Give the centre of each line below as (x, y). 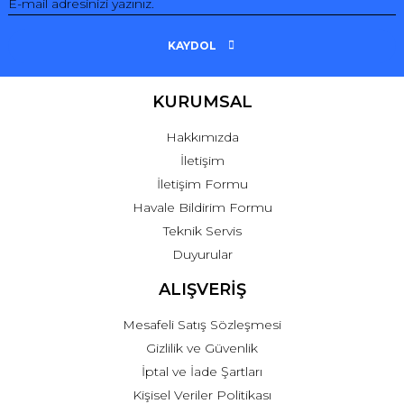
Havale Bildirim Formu (202, 207)
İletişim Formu (202, 184)
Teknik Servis (202, 230)
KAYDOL (192, 45)
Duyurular (202, 254)
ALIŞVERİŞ (202, 289)
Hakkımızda (202, 137)
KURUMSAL (202, 101)
